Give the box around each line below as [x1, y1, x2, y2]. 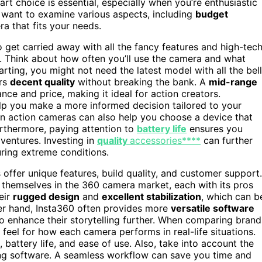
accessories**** [130, 134, 201, 146]
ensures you [187, 122, 243, 135]
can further [201, 134, 253, 146]
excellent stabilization [102, 190, 201, 202]
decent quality [10, 75, 75, 88]
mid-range [209, 75, 257, 88]
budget [195, 8, 228, 20]
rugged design [13, 190, 80, 202]
